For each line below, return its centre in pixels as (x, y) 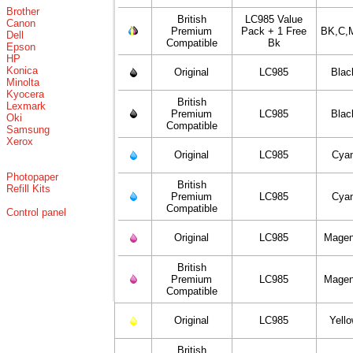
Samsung (28, 130)
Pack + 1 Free (274, 31)
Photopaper (32, 177)
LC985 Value (274, 19)
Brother (23, 11)
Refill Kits (28, 189)
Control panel (36, 212)
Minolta (23, 82)
